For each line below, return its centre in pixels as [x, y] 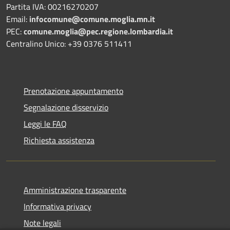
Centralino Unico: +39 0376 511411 [69, 43]
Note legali [42, 223]
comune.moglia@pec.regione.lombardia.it [98, 31]
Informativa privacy [57, 206]
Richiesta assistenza [59, 140]
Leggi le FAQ [45, 123]
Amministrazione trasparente [75, 190]
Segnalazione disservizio [66, 107]
